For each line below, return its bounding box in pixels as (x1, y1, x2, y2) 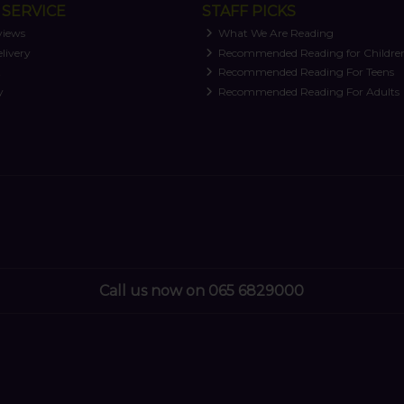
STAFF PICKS (201, 2, 296, 20)
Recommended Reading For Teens (216, 65, 395, 79)
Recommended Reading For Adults (216, 84, 400, 98)
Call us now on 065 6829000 (99, 282, 305, 300)
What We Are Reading (216, 26, 335, 41)
